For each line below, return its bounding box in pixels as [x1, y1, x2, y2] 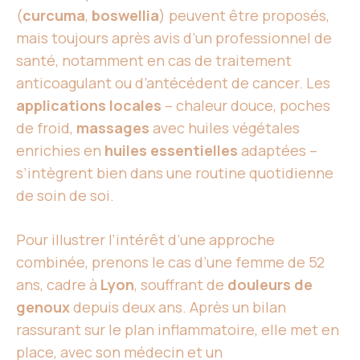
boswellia [92, 6, 159, 25]
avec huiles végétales [149, 118, 300, 137]
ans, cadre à [16, 275, 100, 294]
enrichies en [16, 141, 104, 160]
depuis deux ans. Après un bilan [70, 297, 286, 317]
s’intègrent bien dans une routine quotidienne [16, 163, 333, 182]
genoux [16, 297, 70, 317]
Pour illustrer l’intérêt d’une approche [16, 230, 275, 249]
